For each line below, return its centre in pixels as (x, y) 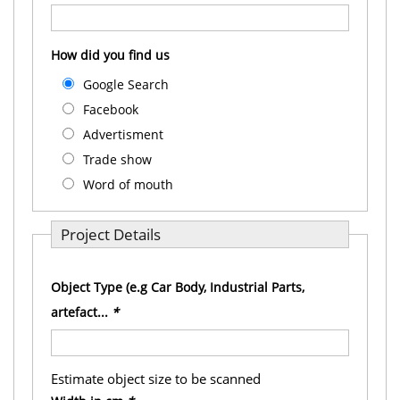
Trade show (117, 159)
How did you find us (110, 55)
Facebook (111, 109)
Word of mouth (128, 184)
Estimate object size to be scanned (156, 379)
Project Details (111, 234)
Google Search (126, 84)
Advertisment (123, 134)
